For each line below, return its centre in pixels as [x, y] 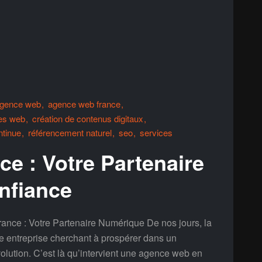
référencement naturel [70, 132]
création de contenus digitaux [88, 118]
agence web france [84, 104]
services [156, 132]
